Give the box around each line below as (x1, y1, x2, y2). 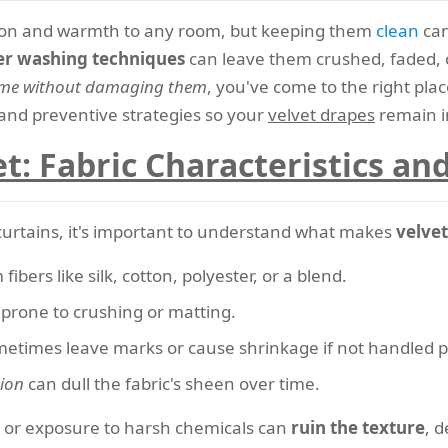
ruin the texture (291, 416, 425, 439)
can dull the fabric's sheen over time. (24, 372, 320, 395)
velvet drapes (268, 103, 375, 126)
